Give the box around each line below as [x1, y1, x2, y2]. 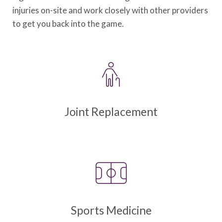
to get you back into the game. [12, 18, 124, 29]
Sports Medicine [70, 203, 152, 217]
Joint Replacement [64, 105, 158, 118]
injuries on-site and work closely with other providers [12, 5, 208, 15]
